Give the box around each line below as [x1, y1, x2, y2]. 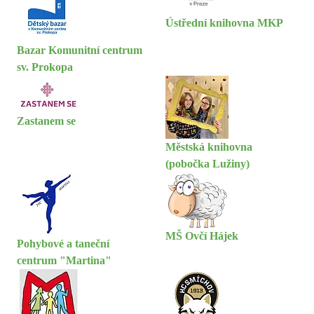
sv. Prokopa [17, 61, 73, 73]
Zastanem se [17, 115, 76, 127]
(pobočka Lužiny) [165, 158, 250, 170]
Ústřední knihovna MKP [165, 17, 283, 29]
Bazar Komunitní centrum [17, 44, 142, 56]
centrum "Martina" [17, 254, 111, 266]
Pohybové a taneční [17, 238, 109, 250]
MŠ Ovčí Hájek [165, 230, 238, 242]
